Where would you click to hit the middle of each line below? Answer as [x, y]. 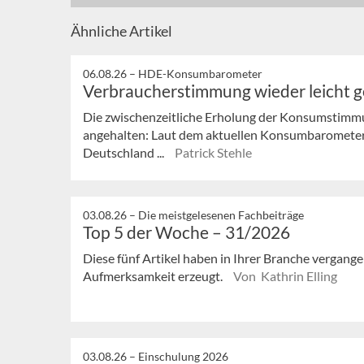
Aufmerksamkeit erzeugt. [154, 275]
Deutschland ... [125, 153]
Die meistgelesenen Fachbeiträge [221, 214]
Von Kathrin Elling [285, 275]
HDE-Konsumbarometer [200, 74]
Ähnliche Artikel [121, 31]
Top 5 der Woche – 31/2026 [186, 232]
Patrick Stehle [213, 153]
